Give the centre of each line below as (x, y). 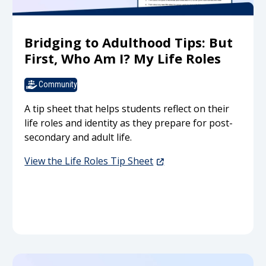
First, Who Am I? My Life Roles (123, 58)
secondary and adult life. (78, 137)
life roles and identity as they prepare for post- (129, 123)
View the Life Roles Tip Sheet (89, 161)
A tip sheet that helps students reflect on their (127, 108)
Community (58, 85)
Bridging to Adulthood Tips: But (129, 42)
